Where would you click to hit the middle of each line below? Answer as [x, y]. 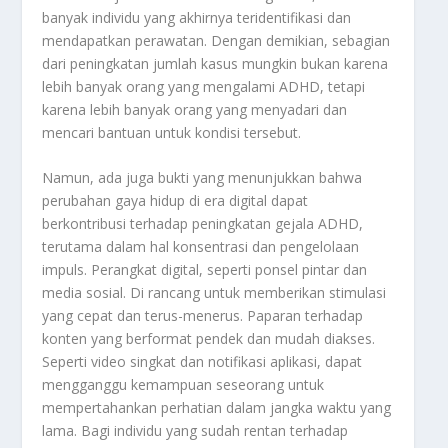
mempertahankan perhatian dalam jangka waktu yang [217, 408]
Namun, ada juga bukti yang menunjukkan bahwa [202, 178]
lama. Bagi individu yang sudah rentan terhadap [195, 431]
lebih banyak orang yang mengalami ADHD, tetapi [204, 86]
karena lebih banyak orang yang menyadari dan [195, 109]
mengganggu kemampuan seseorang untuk [183, 385]
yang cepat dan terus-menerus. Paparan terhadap [203, 316]
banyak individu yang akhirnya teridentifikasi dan [197, 17]
